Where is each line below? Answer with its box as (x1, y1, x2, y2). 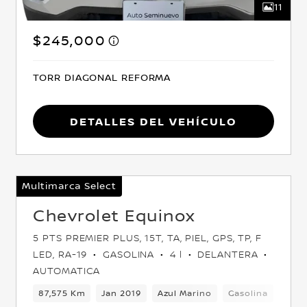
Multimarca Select (22, 179, 116, 193)
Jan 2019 (101, 287, 141, 299)
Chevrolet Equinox (33, 204, 196, 228)
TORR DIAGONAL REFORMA (33, 71, 171, 84)
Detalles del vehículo (69, 114, 237, 130)
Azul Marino (157, 287, 212, 299)
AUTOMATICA (33, 264, 101, 278)
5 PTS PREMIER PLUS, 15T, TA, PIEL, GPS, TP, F (33, 231, 262, 245)
